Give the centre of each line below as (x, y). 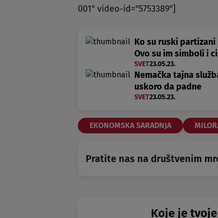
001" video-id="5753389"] (127, 9)
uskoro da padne (168, 86)
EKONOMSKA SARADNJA (130, 125)
